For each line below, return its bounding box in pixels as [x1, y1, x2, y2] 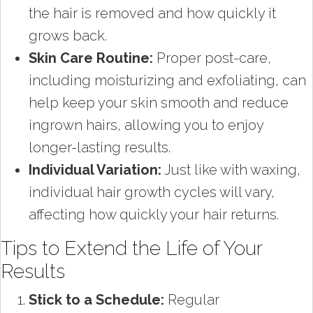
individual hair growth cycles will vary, [29, 183, 275, 201]
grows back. [29, 27, 107, 44]
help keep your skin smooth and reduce [29, 94, 289, 111]
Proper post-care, [153, 49, 271, 66]
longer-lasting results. [29, 138, 170, 156]
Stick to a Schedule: [29, 291, 164, 308]
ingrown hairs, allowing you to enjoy [29, 116, 263, 133]
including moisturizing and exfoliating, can [29, 71, 306, 89]
